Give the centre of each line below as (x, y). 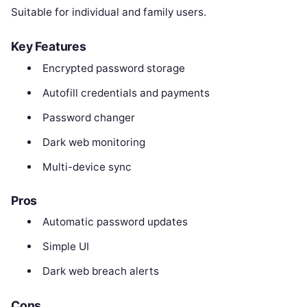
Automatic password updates (115, 222)
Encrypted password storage (113, 68)
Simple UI (65, 247)
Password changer (88, 117)
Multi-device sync (87, 167)
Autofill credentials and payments (126, 93)
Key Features (49, 47)
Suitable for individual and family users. (109, 12)
